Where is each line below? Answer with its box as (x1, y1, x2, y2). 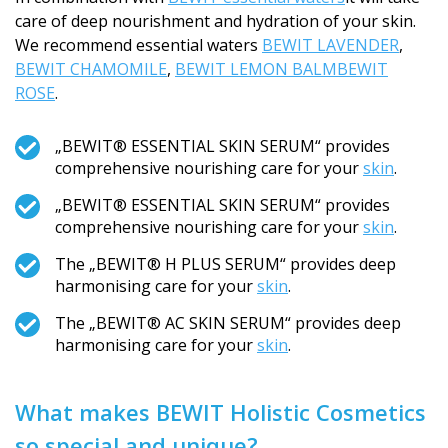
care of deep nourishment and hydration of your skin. (15, 10, 416, 32)
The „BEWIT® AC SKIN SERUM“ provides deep (55, 312, 401, 334)
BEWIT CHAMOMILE (15, 58, 167, 80)
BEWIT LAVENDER (262, 34, 399, 56)
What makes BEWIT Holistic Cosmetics (15, 397, 426, 427)
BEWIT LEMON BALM (175, 58, 337, 80)
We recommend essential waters (15, 34, 262, 56)
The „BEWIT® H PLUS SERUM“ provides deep (55, 253, 396, 275)
